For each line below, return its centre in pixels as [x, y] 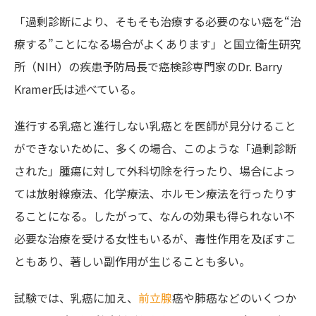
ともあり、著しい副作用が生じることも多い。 [132, 261]
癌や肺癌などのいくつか [234, 298]
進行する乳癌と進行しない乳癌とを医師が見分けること [155, 126]
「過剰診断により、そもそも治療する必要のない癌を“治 [158, 22]
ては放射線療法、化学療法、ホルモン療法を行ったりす [155, 194]
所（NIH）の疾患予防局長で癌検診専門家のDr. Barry [148, 67]
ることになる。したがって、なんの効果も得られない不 [154, 216]
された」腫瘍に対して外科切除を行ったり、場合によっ [155, 171]
